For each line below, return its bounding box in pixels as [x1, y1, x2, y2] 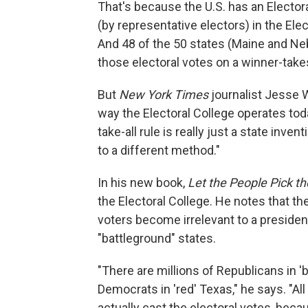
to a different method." [98, 142, 220, 157]
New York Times [119, 87, 208, 102]
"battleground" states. [98, 230, 216, 245]
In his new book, [98, 175, 188, 190]
